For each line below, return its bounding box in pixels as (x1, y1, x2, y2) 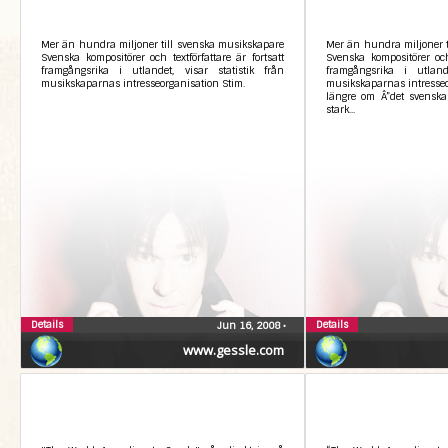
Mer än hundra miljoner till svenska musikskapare (41, 38, 284, 51)
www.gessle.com (183, 341, 284, 359)
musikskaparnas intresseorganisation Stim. (41, 77, 245, 90)
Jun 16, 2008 (217, 319, 283, 332)
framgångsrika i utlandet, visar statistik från (41, 64, 284, 77)
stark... (326, 103, 355, 116)
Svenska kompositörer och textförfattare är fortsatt (41, 51, 284, 64)
